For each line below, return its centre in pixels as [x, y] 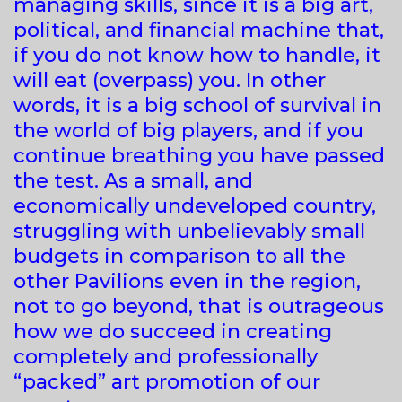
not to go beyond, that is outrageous [199, 306]
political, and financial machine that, [199, 30]
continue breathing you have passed [199, 155]
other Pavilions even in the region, [187, 281]
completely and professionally [166, 356]
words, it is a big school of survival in [197, 105]
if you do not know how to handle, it [197, 55]
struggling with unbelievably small [189, 231]
